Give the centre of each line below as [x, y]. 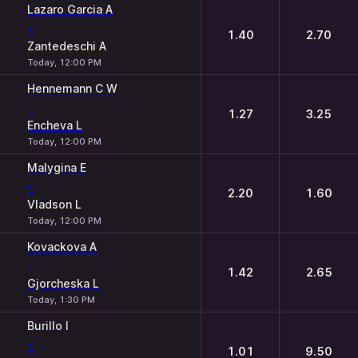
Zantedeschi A [67, 46]
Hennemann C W [72, 88]
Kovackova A [62, 247]
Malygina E [57, 167]
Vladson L [54, 204]
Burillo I [48, 326]
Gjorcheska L [63, 283]
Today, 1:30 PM [61, 300]
